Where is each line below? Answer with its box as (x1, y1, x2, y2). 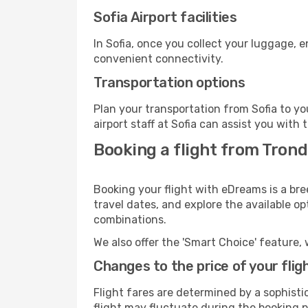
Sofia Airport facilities (93, 9, 237, 25)
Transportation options (93, 74, 245, 91)
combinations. (93, 213, 166, 226)
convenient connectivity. (93, 52, 223, 65)
